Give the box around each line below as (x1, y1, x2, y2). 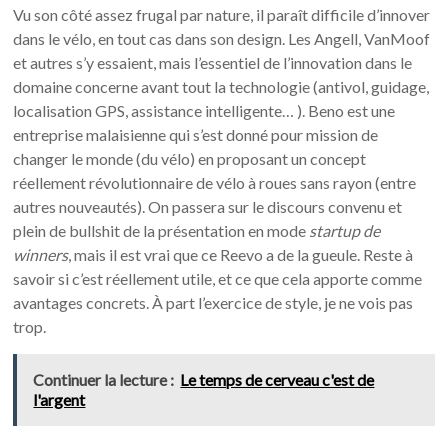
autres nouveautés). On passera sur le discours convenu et (13, 196, 403, 216)
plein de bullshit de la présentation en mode (13, 220, 310, 240)
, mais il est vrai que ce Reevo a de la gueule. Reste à (68, 244, 414, 264)
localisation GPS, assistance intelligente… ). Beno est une (13, 100, 396, 120)
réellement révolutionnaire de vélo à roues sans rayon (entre (13, 172, 417, 192)
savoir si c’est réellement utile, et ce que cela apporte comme (13, 268, 423, 288)
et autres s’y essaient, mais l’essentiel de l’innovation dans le (13, 52, 413, 72)
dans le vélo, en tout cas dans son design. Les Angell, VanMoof (13, 28, 431, 48)
